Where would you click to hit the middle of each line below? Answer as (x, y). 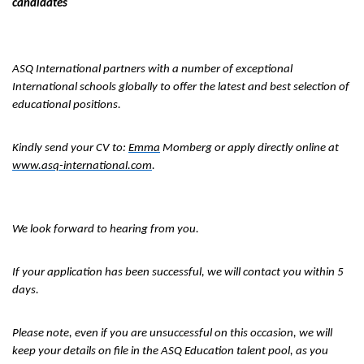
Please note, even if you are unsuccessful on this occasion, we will (172, 334)
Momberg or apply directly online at (249, 148)
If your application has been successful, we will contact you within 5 (178, 273)
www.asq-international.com (82, 166)
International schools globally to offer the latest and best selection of (181, 87)
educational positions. (68, 105)
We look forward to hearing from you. (106, 230)
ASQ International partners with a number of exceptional (152, 69)
